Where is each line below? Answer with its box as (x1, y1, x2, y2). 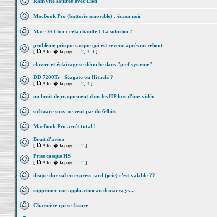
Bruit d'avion (33, 136, 64, 142)
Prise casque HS (33, 153, 71, 159)
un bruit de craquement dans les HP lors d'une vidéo (33, 93, 155, 99)
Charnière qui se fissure (33, 202, 88, 208)
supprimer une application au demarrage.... (33, 187, 135, 193)
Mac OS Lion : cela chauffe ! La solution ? (33, 29, 133, 34)
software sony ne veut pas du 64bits (33, 108, 116, 114)
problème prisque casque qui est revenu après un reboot (33, 42, 163, 48)
